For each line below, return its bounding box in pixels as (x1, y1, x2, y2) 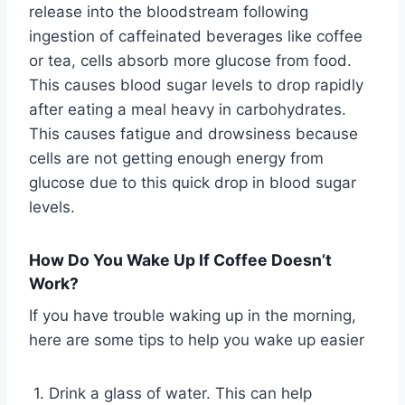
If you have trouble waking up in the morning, (29, 306, 356, 325)
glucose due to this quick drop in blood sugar (29, 174, 356, 193)
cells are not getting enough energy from (29, 149, 324, 168)
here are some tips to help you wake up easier (29, 330, 364, 349)
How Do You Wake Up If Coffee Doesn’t (29, 250, 332, 270)
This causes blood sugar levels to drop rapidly (29, 76, 363, 95)
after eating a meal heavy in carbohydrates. (29, 100, 346, 119)
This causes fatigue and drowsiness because (29, 125, 358, 144)
